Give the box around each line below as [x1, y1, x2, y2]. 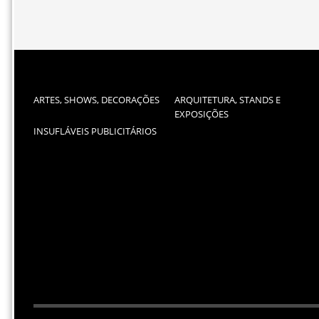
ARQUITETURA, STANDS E [174, 93, 281, 106]
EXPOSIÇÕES [174, 108, 229, 120]
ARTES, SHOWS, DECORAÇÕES [33, 93, 159, 106]
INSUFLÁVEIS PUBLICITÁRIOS [33, 125, 157, 137]
